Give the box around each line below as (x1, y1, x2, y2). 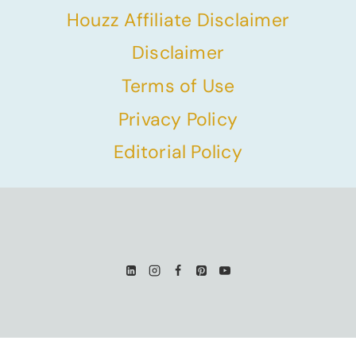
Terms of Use (121, 74, 235, 99)
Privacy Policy (118, 106, 238, 131)
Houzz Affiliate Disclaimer (67, 7, 289, 32)
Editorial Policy (114, 140, 242, 164)
